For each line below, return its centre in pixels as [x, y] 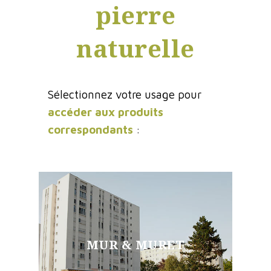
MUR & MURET [135, 244]
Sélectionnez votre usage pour [125, 94]
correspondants [90, 129]
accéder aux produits [106, 112]
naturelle [135, 48]
